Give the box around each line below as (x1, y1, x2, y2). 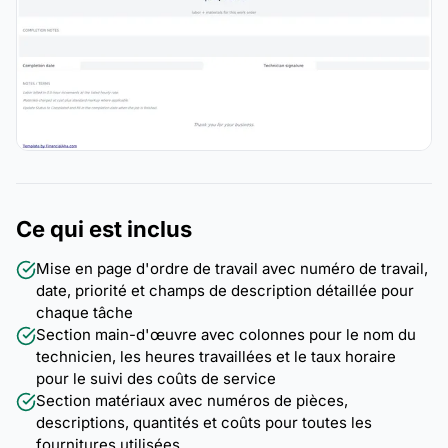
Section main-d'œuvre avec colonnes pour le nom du (36, 324, 416, 344)
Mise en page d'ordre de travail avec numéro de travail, (36, 258, 428, 278)
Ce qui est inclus (16, 215, 192, 242)
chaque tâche (36, 302, 133, 322)
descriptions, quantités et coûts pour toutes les (36, 412, 372, 432)
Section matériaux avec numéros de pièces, (36, 390, 348, 410)
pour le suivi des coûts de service (36, 368, 276, 388)
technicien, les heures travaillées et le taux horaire (36, 346, 396, 366)
